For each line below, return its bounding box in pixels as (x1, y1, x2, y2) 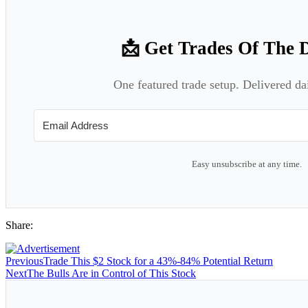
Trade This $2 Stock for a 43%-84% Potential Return (43, 255, 273, 267)
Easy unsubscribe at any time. (192, 159, 302, 170)
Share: (5, 219, 33, 232)
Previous (5, 255, 43, 267)
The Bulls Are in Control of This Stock (27, 267, 196, 280)
